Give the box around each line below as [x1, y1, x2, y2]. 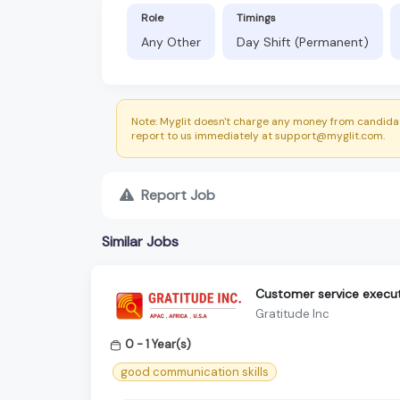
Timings [237, 10, 276, 25]
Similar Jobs [102, 231, 179, 251]
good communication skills [121, 363, 269, 379]
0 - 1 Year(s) [125, 336, 191, 352]
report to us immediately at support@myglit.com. [131, 128, 385, 143]
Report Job [141, 185, 215, 204]
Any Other [141, 33, 201, 50]
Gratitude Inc [255, 306, 329, 322]
